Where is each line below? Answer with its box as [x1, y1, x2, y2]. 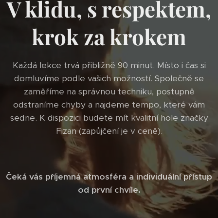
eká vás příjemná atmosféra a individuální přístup [12, 171, 212, 182]
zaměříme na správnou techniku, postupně [23, 86, 195, 97]
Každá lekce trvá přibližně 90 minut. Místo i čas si [12, 60, 206, 71]
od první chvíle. [77, 184, 141, 196]
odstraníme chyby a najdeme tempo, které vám [13, 99, 205, 110]
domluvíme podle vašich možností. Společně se [14, 73, 204, 84]
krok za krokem [32, 22, 186, 51]
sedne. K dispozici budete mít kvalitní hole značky [10, 112, 208, 124]
